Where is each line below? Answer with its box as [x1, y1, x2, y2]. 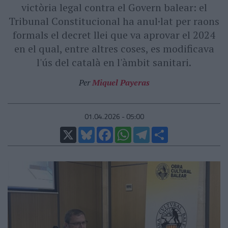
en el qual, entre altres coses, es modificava [14, 42, 214, 55]
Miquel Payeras [92, 77, 150, 88]
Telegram [150, 125, 178, 136]
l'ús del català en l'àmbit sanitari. [37, 55, 191, 69]
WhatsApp [131, 125, 163, 136]
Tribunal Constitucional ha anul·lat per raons [9, 14, 219, 28]
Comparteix [168, 125, 202, 136]
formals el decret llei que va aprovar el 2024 [13, 28, 215, 42]
